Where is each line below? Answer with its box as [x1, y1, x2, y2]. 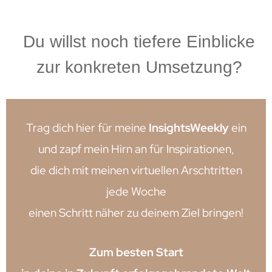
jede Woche [106, 184, 166, 200]
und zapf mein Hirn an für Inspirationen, [38, 141, 234, 157]
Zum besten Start [89, 245, 183, 260]
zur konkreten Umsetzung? [36, 58, 242, 77]
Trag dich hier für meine [25, 120, 149, 136]
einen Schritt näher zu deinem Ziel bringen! [29, 205, 243, 221]
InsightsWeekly [148, 120, 229, 136]
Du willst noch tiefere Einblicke [23, 32, 255, 52]
